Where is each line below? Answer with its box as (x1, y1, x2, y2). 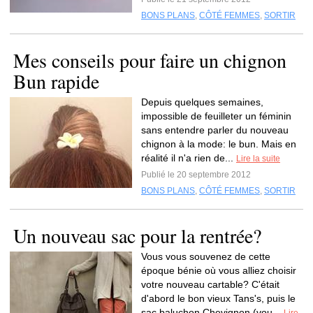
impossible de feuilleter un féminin (141, 110, 291, 122)
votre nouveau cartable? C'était (141, 279, 279, 290)
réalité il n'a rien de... (141, 152, 236, 163)
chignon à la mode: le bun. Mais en (141, 138, 296, 150)
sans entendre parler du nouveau (141, 124, 289, 136)
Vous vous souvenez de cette (141, 251, 270, 262)
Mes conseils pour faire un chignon (13, 47, 286, 73)
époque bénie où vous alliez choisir (141, 265, 296, 276)
